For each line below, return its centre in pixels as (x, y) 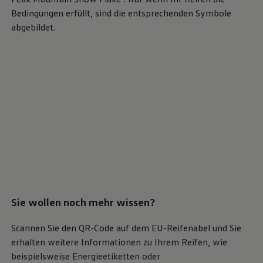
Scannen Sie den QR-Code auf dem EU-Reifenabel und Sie (126, 228)
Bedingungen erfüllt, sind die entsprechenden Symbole (121, 13)
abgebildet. (33, 27)
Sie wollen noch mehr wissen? (83, 202)
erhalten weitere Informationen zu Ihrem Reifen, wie (119, 242)
